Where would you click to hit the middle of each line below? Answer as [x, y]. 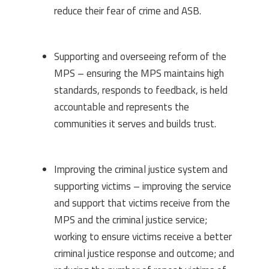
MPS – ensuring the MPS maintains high [139, 73]
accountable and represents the [122, 107]
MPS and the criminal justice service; [131, 219]
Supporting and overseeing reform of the [140, 56]
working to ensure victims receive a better [143, 236]
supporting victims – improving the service [143, 186]
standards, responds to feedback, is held [141, 90]
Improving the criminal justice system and [141, 169]
